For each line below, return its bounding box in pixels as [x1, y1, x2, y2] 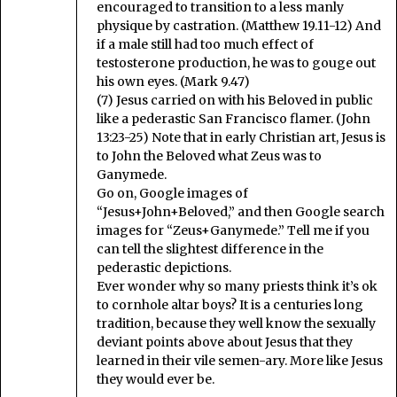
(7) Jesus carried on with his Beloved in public [97, 92, 373, 109]
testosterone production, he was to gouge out [97, 55, 376, 72]
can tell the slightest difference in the [97, 241, 323, 258]
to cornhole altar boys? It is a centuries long [97, 297, 363, 314]
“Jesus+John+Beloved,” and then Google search [97, 204, 385, 221]
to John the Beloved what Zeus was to [97, 148, 322, 165]
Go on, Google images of [97, 185, 248, 202]
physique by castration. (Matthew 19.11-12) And [97, 18, 381, 35]
